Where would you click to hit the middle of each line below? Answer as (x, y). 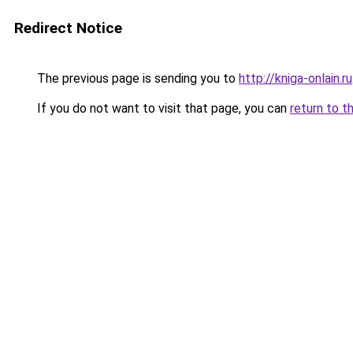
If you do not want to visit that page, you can (162, 108)
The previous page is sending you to (136, 78)
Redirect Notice (68, 28)
